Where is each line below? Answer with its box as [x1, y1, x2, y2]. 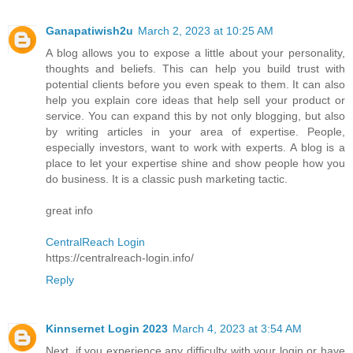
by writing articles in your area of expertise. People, [46, 124, 345, 138]
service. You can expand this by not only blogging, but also [46, 109, 345, 122]
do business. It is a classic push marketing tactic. [46, 172, 288, 185]
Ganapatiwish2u [46, 24, 133, 37]
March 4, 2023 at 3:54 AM [173, 321, 302, 335]
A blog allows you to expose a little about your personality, [46, 46, 345, 59]
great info [46, 203, 93, 217]
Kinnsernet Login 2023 [46, 321, 168, 335]
